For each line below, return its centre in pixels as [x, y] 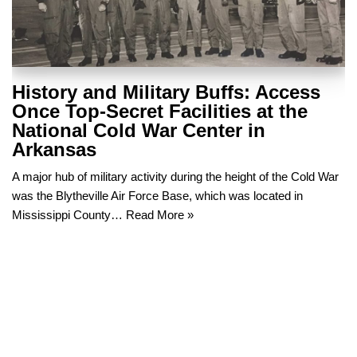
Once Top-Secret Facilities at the [160, 111]
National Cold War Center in [139, 130]
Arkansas [54, 149]
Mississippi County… [69, 214]
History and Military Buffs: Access [166, 92]
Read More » [160, 214]
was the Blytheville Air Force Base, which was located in [157, 195]
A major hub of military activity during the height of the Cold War [175, 176]
